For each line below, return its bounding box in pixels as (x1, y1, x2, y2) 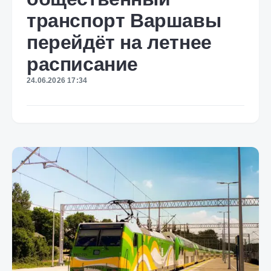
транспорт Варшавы (27, 10, 221, 31)
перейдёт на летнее (27, 31, 212, 53)
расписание (27, 53, 139, 75)
